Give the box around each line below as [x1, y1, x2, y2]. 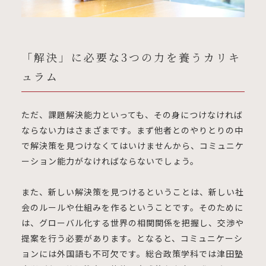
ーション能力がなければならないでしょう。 [21, 154, 199, 167]
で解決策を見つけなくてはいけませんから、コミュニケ [21, 139, 244, 151]
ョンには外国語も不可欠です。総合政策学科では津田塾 [21, 247, 243, 259]
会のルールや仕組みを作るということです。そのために [21, 201, 243, 213]
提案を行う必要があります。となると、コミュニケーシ [21, 232, 243, 244]
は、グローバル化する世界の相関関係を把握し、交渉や [21, 216, 244, 229]
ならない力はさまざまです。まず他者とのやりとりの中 [21, 123, 243, 136]
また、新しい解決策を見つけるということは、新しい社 [21, 185, 244, 198]
